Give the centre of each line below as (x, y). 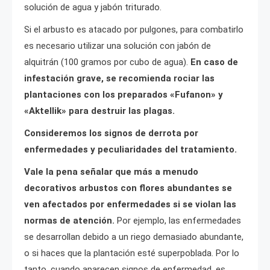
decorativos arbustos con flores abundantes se (128, 188)
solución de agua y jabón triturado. (93, 7)
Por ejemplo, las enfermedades (179, 220)
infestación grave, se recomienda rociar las (119, 78)
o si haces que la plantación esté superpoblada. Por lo (132, 253)
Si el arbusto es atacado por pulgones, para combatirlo (134, 29)
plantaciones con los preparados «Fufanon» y (124, 94)
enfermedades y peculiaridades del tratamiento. (130, 149)
